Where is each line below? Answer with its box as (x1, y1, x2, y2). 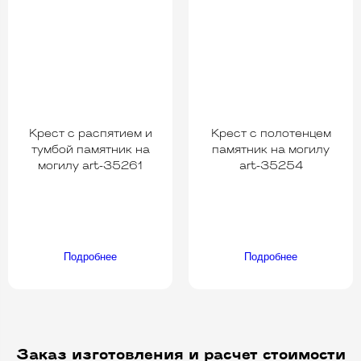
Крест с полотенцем (210, 127, 331, 140)
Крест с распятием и (28, 127, 152, 140)
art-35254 (239, 160, 303, 172)
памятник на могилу (212, 143, 330, 156)
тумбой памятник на (31, 143, 150, 156)
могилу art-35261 (38, 160, 143, 172)
